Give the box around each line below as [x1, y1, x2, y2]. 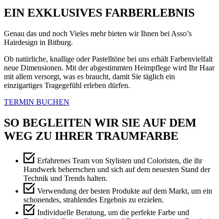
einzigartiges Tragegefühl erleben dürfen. [4, 81, 130, 89]
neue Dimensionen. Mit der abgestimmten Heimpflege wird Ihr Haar [4, 64, 215, 72]
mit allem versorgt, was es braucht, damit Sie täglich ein [4, 72, 175, 81]
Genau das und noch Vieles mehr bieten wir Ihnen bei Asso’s [4, 29, 192, 38]
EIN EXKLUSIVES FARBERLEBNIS [4, 6, 195, 20]
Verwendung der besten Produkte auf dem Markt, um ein [37, 187, 212, 196]
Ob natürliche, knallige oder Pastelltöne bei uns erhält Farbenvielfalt [4, 55, 213, 63]
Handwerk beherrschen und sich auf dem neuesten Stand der [23, 165, 210, 174]
